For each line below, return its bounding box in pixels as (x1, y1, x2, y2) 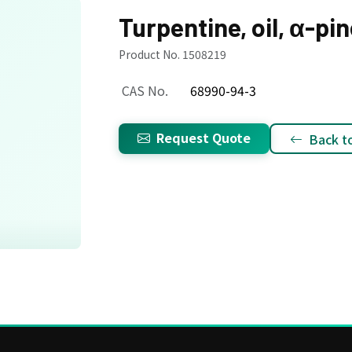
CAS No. (122, 81, 168, 100)
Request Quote (156, 128, 251, 147)
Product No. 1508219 (119, 46, 226, 62)
